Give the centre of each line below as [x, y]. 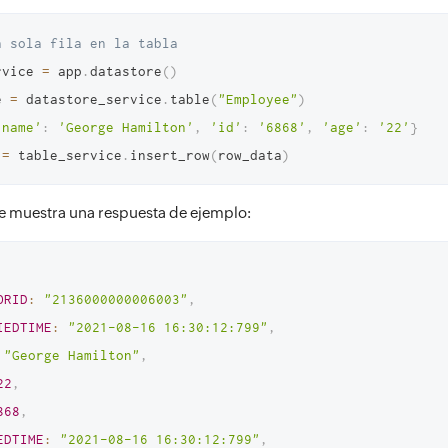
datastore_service [90, 99]
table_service [66, 155]
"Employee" [258, 99]
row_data [250, 155]
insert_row [170, 155]
